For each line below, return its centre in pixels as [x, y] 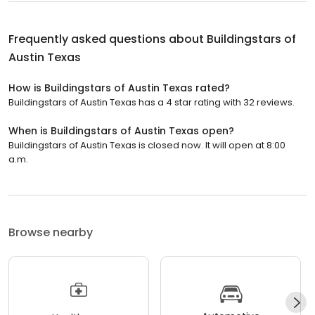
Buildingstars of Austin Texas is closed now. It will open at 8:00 [147, 145]
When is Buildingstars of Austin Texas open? [121, 130]
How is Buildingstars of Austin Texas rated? [119, 88]
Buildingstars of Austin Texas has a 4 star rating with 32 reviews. [152, 102]
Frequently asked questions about [108, 39]
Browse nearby [51, 232]
